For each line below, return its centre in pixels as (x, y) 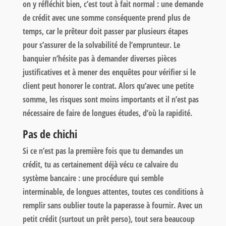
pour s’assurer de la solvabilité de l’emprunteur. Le (101, 45)
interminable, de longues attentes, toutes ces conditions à (113, 191)
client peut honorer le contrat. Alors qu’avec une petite (108, 86)
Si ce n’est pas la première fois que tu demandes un (103, 151)
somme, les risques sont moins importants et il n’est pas (110, 99)
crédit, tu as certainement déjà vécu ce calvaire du (100, 164)
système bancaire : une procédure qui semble (93, 178)
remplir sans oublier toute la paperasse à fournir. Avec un (112, 205)
